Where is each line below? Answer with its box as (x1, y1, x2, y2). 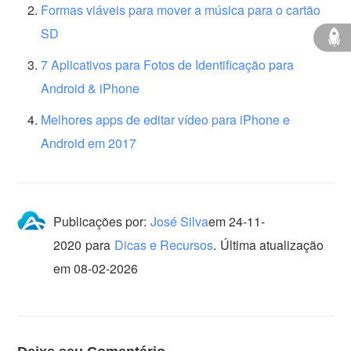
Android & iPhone (41, 78, 140, 97)
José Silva (150, 212, 209, 230)
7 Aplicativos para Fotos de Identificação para (41, 55, 295, 74)
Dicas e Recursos (114, 235, 214, 254)
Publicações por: (53, 212, 147, 230)
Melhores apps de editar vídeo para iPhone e (41, 110, 291, 128)
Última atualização (220, 235, 324, 254)
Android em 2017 (41, 133, 137, 152)
